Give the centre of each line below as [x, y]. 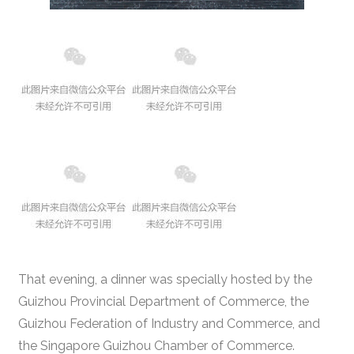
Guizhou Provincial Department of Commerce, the [163, 301]
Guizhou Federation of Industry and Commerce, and [169, 323]
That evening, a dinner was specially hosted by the [165, 279]
